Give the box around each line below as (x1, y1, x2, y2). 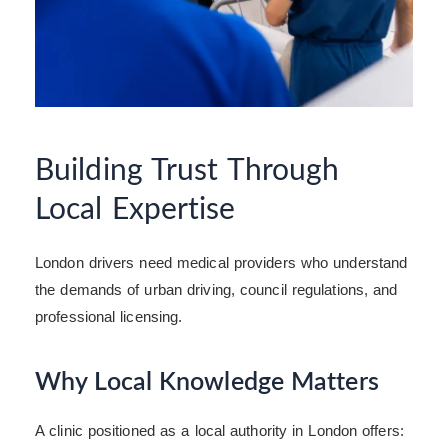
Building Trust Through (35, 155, 340, 186)
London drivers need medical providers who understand (35, 253, 408, 271)
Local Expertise (35, 194, 236, 225)
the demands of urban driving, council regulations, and (35, 280, 398, 298)
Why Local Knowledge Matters (35, 370, 379, 396)
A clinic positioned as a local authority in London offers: (35, 421, 404, 439)
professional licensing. (35, 307, 183, 325)
